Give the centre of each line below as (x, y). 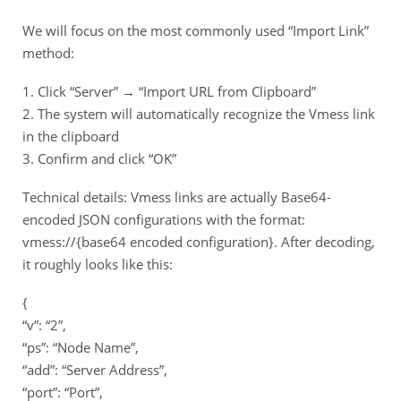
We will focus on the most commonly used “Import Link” (196, 30)
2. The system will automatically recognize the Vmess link (199, 114)
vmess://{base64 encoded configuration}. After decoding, (199, 242)
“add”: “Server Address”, (95, 370)
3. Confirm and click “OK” (99, 158)
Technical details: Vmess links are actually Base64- (177, 197)
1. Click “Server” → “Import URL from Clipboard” (169, 91)
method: (48, 53)
